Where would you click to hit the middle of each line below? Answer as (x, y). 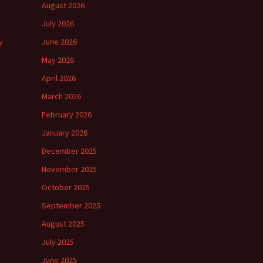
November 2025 (69, 169)
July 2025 (58, 242)
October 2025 (66, 187)
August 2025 (63, 224)
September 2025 (71, 205)
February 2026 (67, 114)
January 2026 (65, 133)
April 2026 (59, 78)
